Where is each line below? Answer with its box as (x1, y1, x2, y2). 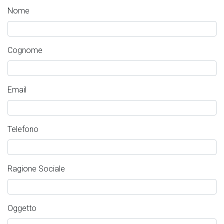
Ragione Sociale (7, 164, 65, 173)
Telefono (7, 124, 38, 134)
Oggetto (7, 203, 36, 213)
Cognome (7, 45, 42, 55)
